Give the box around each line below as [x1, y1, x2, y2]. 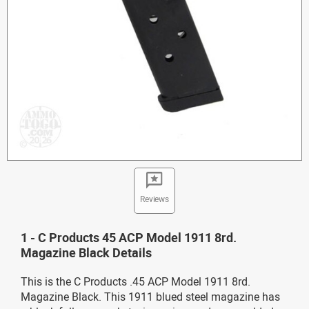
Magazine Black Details [21, 244, 152, 261]
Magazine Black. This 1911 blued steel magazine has [21, 289, 280, 304]
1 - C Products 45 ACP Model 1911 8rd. [21, 229, 237, 246]
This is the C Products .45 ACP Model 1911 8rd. [21, 274, 250, 289]
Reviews [140, 193, 169, 204]
